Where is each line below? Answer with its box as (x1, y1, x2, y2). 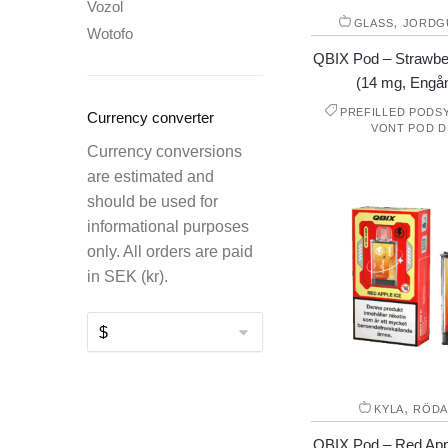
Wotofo (87, 24, 133, 42)
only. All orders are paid (87, 243, 253, 261)
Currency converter (87, 108, 214, 126)
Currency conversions (87, 143, 242, 161)
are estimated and (87, 168, 214, 186)
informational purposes (87, 218, 249, 236)
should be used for (87, 193, 218, 211)
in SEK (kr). (87, 268, 168, 286)
